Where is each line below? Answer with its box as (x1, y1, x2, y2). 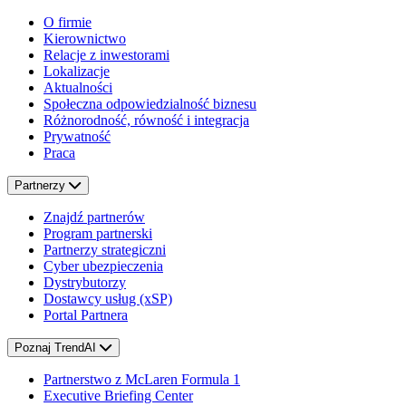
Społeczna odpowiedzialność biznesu (43, 96, 256, 112)
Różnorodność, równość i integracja (43, 112, 249, 129)
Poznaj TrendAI (14, 341, 100, 355)
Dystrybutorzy (43, 275, 126, 291)
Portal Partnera (43, 307, 128, 324)
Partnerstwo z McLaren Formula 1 (43, 372, 240, 388)
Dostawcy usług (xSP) (43, 291, 172, 307)
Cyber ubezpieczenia (43, 258, 163, 275)
